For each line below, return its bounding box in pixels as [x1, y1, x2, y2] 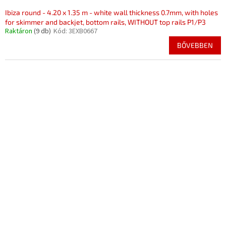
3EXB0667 [69, 26, 97, 36]
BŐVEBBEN [177, 41, 213, 49]
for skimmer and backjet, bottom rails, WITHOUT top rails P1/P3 [5, 18, 206, 26]
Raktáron [5, 26, 34, 36]
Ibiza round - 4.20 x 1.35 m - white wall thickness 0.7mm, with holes [5, 8, 218, 17]
